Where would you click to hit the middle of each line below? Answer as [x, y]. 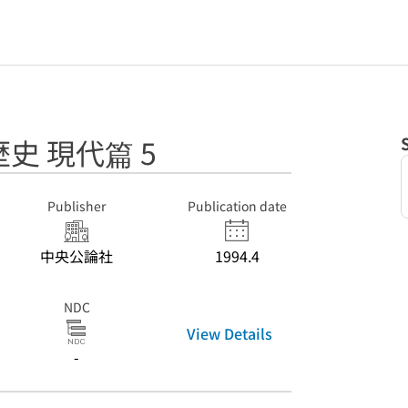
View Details [229, 333]
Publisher [76, 206]
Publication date [237, 206]
